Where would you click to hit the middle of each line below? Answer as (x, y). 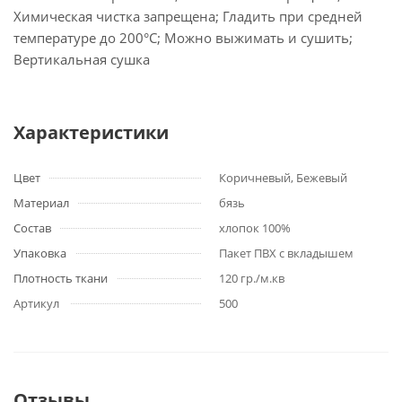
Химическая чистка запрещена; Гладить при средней (188, 16)
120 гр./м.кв (252, 278)
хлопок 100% (255, 228)
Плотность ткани (61, 278)
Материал (41, 203)
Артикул (36, 303)
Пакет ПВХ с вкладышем (286, 253)
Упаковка (40, 253)
